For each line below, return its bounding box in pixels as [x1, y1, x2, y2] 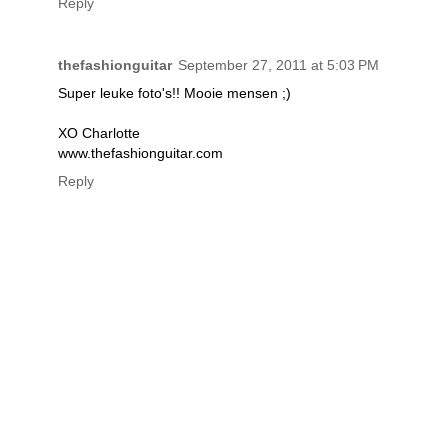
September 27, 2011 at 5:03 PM [178, 57, 379, 74]
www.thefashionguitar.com [58, 145, 223, 162]
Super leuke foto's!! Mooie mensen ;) [58, 85, 291, 102]
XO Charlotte [58, 125, 140, 142]
